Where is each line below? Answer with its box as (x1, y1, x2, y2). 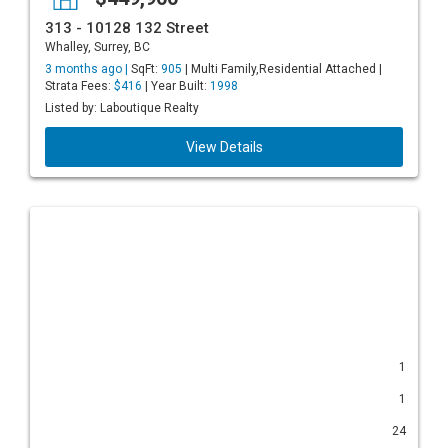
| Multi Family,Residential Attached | (182, 62, 382, 76)
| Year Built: (142, 79, 210, 93)
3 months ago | (45, 62, 131, 76)
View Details (185, 139, 263, 155)
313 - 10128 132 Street (45, 19, 209, 37)
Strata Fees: (45, 79, 114, 93)
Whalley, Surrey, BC (45, 40, 150, 54)
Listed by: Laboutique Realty (45, 101, 199, 115)
